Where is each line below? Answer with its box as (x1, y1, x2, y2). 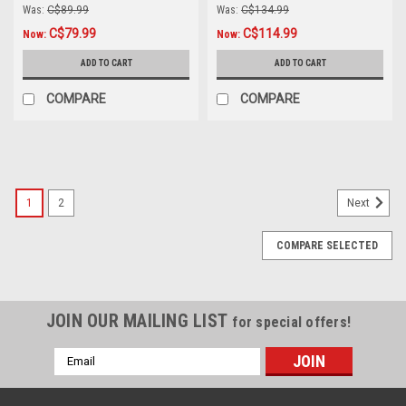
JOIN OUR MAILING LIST (45, 309, 233, 332)
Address (53, 367, 102, 382)
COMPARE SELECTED (276, 238, 378, 252)
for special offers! (232, 313, 352, 331)
